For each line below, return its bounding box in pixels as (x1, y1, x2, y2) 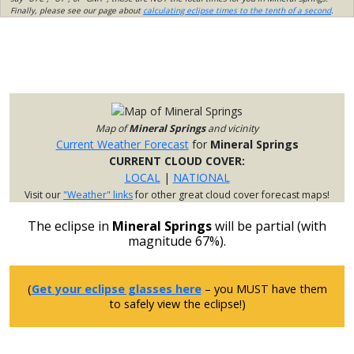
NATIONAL (172, 170, 230, 186)
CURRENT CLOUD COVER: (109, 153, 245, 169)
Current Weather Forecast (55, 137, 189, 153)
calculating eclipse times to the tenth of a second (143, 5, 331, 17)
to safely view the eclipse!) (108, 296, 246, 312)
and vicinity (205, 122, 258, 136)
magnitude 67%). (128, 232, 226, 250)
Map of (96, 122, 129, 136)
